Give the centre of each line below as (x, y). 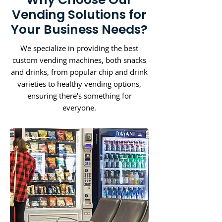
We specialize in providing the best (79, 48)
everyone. (79, 108)
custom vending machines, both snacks (79, 60)
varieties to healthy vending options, (79, 84)
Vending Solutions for (79, 15)
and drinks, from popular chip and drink (79, 72)
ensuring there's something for (79, 96)
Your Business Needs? (79, 29)
